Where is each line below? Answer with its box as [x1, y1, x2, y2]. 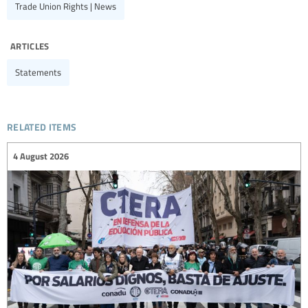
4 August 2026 [13, 150, 69, 163]
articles [10, 35, 49, 54]
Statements [15, 65, 61, 78]
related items [7, 114, 77, 135]
